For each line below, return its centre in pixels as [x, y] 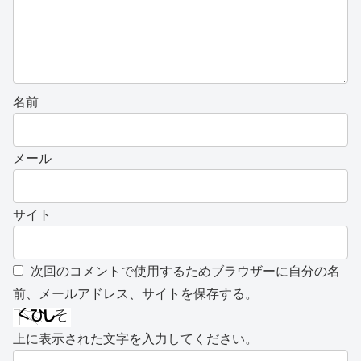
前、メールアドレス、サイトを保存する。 [135, 293]
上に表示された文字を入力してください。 [135, 338]
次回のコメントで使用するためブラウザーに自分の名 [185, 271]
